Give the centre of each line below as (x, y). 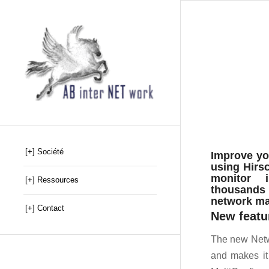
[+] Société (44, 152)
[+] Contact (45, 208)
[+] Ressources (52, 180)
